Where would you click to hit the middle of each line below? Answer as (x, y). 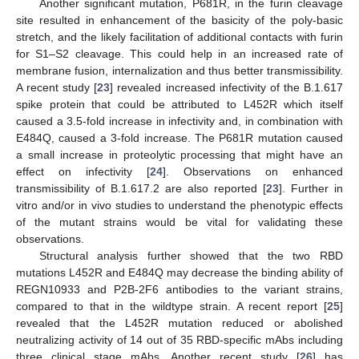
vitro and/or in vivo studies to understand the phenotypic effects (179, 205)
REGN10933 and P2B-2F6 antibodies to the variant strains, (179, 289)
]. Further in (311, 188)
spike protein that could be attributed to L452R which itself (179, 104)
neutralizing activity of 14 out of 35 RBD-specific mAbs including (179, 339)
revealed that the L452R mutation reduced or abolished (179, 323)
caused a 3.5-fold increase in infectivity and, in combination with (179, 121)
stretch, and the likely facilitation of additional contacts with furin (179, 36)
